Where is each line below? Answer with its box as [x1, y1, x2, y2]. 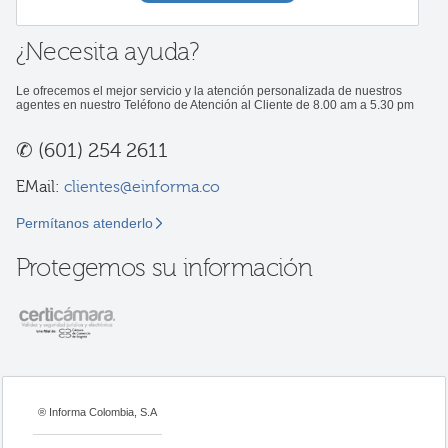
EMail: [15, 178, 64, 196]
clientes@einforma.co [63, 178, 220, 196]
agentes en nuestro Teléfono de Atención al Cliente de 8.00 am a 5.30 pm [15, 98, 414, 112]
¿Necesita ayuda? [15, 38, 199, 66]
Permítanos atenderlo [15, 215, 153, 231]
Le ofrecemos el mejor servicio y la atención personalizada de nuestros [15, 84, 402, 98]
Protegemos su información [15, 254, 313, 282]
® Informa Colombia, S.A [38, 406, 158, 418]
